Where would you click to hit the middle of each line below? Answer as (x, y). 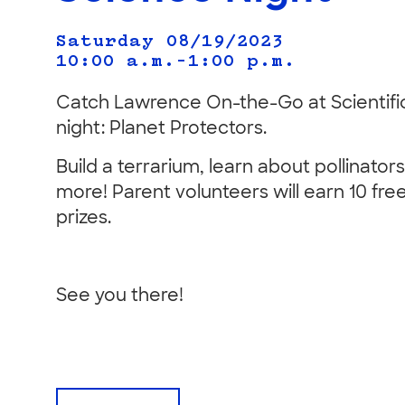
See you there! (120, 297)
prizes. (84, 219)
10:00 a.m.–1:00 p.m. (176, 62)
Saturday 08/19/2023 (170, 42)
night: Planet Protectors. (161, 129)
